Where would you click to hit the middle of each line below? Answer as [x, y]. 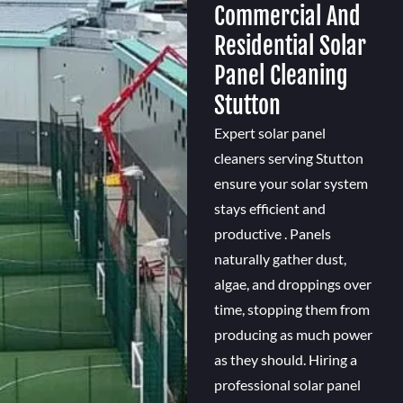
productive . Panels [272, 234]
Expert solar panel [269, 133]
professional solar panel [287, 385]
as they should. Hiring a [285, 360]
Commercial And [287, 17]
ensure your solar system [291, 184]
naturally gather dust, [280, 259]
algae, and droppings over [292, 284]
